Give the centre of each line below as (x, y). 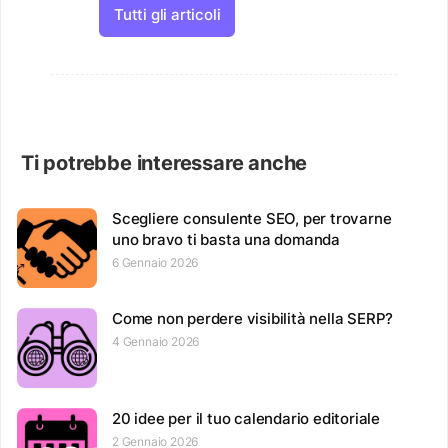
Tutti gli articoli (167, 15)
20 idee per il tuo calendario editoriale (246, 419)
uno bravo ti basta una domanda (226, 240)
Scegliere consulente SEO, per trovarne (252, 219)
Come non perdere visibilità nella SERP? (253, 319)
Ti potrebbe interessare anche (164, 163)
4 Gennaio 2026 (156, 342)
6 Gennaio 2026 (155, 263)
